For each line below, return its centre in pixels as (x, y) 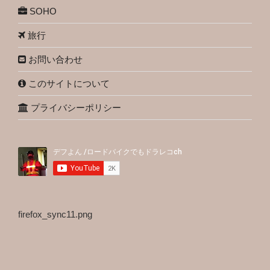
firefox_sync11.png (55, 215)
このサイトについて (68, 83)
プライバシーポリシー (75, 107)
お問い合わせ (54, 59)
